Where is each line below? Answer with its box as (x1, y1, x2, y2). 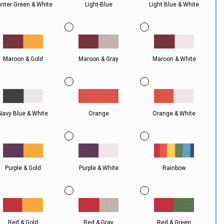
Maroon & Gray (78, 55, 119, 62)
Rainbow (162, 164, 186, 171)
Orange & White (152, 110, 196, 117)
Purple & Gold (5, 164, 41, 171)
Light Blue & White (149, 1, 199, 8)
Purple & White (78, 164, 118, 171)
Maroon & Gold (3, 55, 43, 62)
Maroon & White (152, 55, 196, 62)
